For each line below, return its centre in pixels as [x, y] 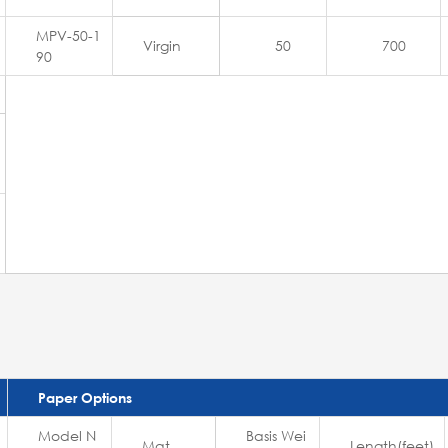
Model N [67, 436]
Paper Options [85, 398]
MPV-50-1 [68, 36]
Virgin [162, 46]
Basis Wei [276, 436]
